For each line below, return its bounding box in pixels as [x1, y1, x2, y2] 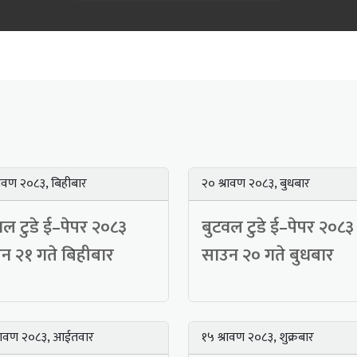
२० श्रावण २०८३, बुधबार [202, 173, 310, 195]
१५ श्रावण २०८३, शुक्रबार [202, 327, 314, 349]
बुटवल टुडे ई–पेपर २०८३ [202, 213, 354, 243]
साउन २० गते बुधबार [202, 241, 334, 271]
